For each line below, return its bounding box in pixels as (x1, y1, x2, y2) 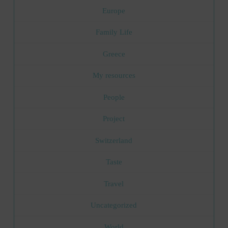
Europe (102, 6, 126, 15)
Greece (102, 49, 125, 58)
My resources (92, 71, 135, 80)
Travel (104, 179, 124, 188)
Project (103, 115, 125, 123)
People (103, 93, 125, 101)
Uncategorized (91, 201, 137, 210)
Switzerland (95, 136, 133, 145)
